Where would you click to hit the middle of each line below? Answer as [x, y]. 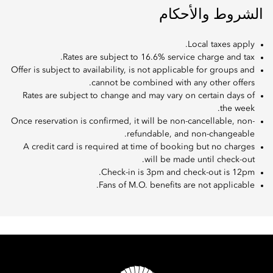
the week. [237, 109]
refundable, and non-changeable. [191, 134]
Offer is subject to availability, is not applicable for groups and [133, 70]
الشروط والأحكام [211, 16]
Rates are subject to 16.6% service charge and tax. [159, 58]
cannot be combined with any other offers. [173, 83]
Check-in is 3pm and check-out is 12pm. [178, 173]
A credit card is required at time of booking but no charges [139, 147]
